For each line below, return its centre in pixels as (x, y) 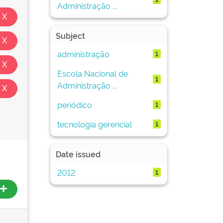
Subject (70, 35)
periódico (74, 104)
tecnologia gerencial (94, 124)
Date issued (78, 154)
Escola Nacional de (92, 73)
